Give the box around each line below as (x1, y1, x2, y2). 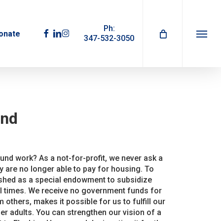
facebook (38, 28, 74, 37)
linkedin (52, 28, 81, 37)
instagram (61, 28, 99, 37)
